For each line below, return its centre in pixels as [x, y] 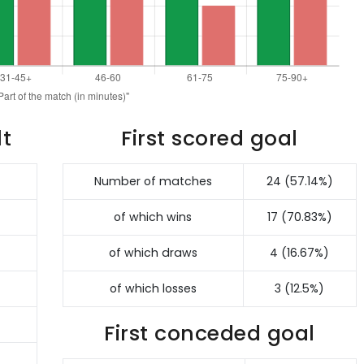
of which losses [153, 288]
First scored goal [210, 138]
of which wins [153, 217]
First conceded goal [210, 333]
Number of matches [153, 181]
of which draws [153, 252]
